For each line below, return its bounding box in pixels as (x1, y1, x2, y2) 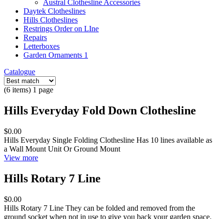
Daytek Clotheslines (23, 7, 86, 15)
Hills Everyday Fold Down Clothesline (4, 104, 196, 117)
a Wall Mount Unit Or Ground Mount (4, 144, 120, 153)
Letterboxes (23, 42, 60, 50)
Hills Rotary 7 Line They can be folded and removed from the (4, 203, 195, 212)
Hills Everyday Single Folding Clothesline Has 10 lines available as (4, 135, 212, 144)
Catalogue (4, 67, 35, 76)
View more (4, 153, 38, 162)
